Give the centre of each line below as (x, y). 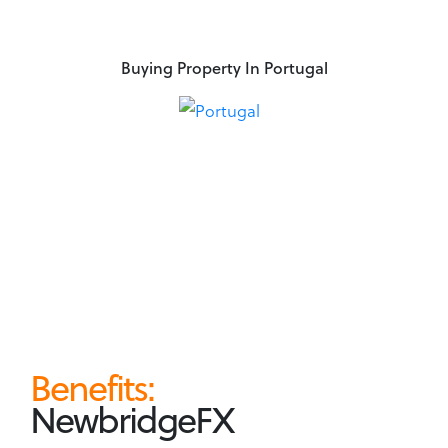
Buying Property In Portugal (224, 67)
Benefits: (92, 386)
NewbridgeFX (131, 418)
